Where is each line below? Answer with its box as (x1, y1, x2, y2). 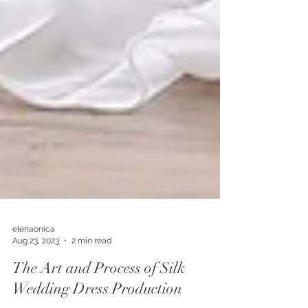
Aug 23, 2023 (12, 263, 59, 273)
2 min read (71, 263, 111, 273)
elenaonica (12, 252, 55, 261)
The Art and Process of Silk (12, 286, 185, 305)
